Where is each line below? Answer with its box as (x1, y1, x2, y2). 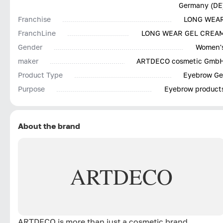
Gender (18, 42, 42, 51)
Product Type (18, 70, 63, 79)
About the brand (18, 120, 80, 131)
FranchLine (18, 28, 56, 37)
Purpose (18, 84, 45, 93)
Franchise (18, 14, 51, 23)
